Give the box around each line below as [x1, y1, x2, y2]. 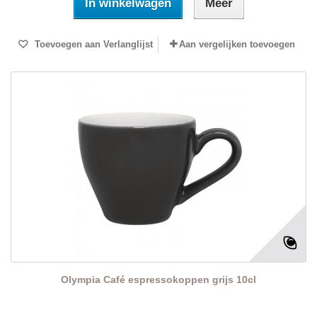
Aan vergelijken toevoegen [179, 39, 295, 50]
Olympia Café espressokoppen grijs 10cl [61, 274, 256, 286]
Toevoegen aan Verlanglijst [31, 39, 153, 50]
